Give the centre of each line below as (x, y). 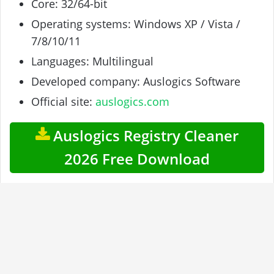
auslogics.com (132, 102)
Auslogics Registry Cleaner (144, 136)
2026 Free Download (137, 159)
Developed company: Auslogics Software (136, 82)
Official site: (63, 102)
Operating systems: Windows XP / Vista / (136, 24)
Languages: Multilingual (92, 61)
